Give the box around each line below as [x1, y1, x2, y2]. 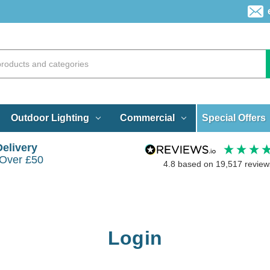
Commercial [119, 112, 175, 123]
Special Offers [202, 112, 266, 123]
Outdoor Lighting [10, 112, 89, 123]
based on [177, 159, 216, 169]
